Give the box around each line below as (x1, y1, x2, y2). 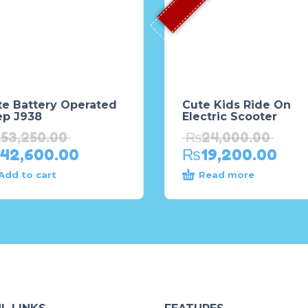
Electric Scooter (182, 110, 277, 123)
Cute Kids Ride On (182, 98, 291, 111)
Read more (199, 169, 254, 180)
